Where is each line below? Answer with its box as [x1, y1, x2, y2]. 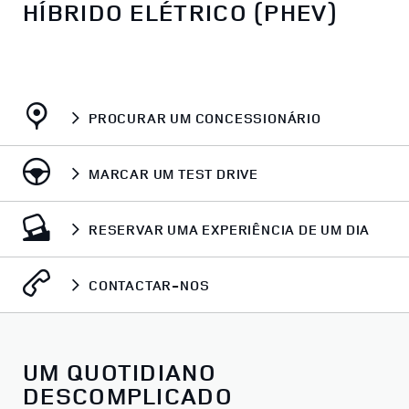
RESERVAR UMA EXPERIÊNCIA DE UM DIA [89, 219, 371, 239]
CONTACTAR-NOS [89, 275, 210, 295]
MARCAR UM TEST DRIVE [89, 163, 258, 184]
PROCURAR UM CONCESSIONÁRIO [89, 108, 321, 128]
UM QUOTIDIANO [23, 355, 216, 388]
